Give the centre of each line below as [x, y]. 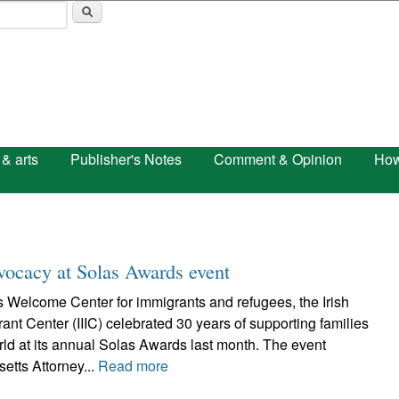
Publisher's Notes [126, 159]
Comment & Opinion [278, 159]
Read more [134, 366]
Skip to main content [178, 14]
